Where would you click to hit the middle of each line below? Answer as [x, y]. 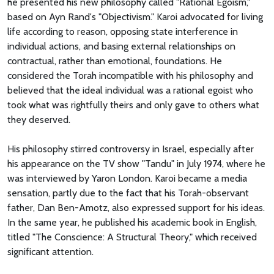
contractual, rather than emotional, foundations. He [115, 61]
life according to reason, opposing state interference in [123, 31]
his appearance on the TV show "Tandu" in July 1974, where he [136, 163]
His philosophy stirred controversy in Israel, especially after [131, 149]
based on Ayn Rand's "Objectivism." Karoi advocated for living [135, 17]
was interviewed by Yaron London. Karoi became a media [127, 178]
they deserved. [39, 119]
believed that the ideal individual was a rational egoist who [130, 90]
